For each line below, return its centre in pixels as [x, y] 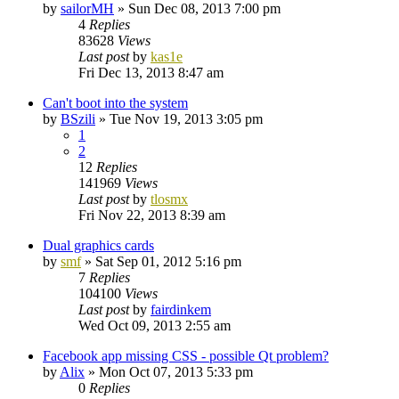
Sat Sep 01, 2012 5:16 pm [168, 261]
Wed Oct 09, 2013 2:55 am [155, 325]
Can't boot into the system [115, 102]
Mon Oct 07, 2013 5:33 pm [176, 371]
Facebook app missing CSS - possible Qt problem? [186, 355]
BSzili [78, 118]
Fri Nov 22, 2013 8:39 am [152, 215]
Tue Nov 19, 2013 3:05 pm [186, 118]
